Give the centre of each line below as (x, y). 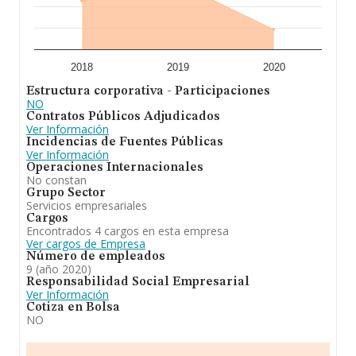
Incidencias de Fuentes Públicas (125, 142)
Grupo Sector (66, 193)
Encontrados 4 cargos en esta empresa (128, 231)
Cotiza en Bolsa (73, 308)
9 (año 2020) (59, 269)
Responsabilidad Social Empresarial (138, 282)
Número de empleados (96, 257)
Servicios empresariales (87, 205)
